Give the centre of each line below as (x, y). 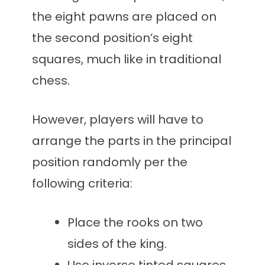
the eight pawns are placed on (124, 17)
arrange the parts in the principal (132, 141)
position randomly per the (110, 162)
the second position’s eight (112, 38)
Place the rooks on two (135, 223)
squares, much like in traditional (127, 59)
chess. (51, 81)
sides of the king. (117, 244)
